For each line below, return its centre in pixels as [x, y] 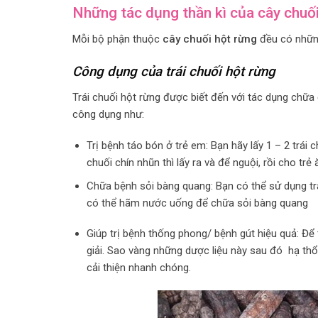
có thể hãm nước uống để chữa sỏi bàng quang [197, 203]
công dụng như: [108, 115]
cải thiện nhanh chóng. [140, 268]
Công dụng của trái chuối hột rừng [174, 72]
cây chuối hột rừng [210, 39]
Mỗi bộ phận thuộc [117, 39]
